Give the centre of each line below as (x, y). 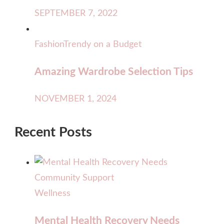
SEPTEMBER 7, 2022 (76, 13)
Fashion (49, 44)
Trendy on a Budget (102, 44)
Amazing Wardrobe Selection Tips (114, 71)
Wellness (52, 194)
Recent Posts (53, 132)
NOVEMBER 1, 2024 (75, 99)
